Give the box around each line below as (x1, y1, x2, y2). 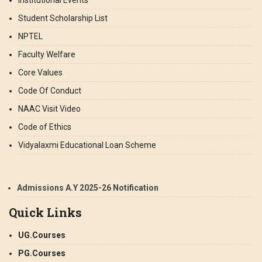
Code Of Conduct (18, 86, 81, 95)
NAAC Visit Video (18, 104, 81, 113)
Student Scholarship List (18, 13, 108, 23)
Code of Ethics (18, 122, 71, 132)
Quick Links (9, 205, 82, 220)
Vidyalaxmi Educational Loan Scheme (18, 140, 156, 150)
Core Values (18, 68, 63, 77)
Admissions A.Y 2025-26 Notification (17, 183, 158, 192)
